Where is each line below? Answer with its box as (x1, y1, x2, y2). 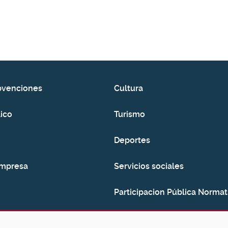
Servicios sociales (114, 161, 184, 171)
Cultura (114, 83, 143, 93)
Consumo (114, 213, 152, 223)
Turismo (114, 109, 145, 119)
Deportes (114, 135, 150, 145)
